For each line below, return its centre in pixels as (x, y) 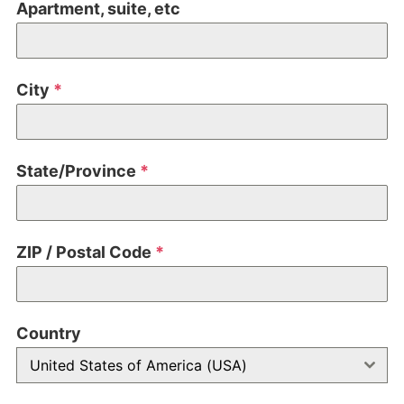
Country (49, 334)
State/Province (78, 171)
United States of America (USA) (138, 366)
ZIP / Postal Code (86, 252)
